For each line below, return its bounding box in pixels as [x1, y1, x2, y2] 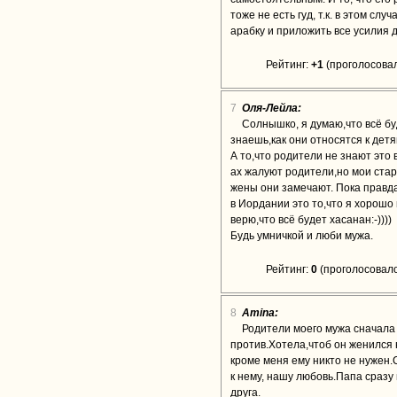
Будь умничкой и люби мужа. [230, 230, 373, 242]
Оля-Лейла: [242, 102, 301, 114]
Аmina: [242, 307, 278, 319]
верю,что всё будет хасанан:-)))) [230, 214, 392, 226]
